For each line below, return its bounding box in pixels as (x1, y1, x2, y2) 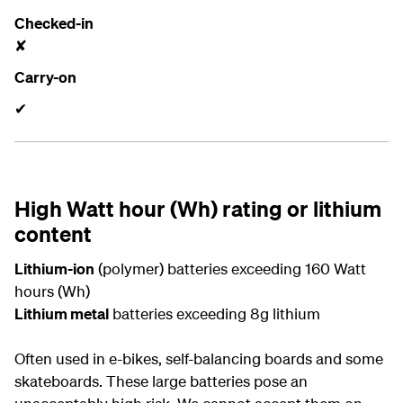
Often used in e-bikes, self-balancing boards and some (14, 349, 383, 368)
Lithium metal (14, 304, 109, 323)
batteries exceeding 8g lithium (109, 304, 320, 323)
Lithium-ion (14, 259, 94, 278)
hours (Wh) (14, 282, 90, 300)
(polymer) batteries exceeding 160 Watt (94, 259, 366, 278)
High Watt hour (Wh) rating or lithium (14, 195, 381, 222)
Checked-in (14, 13, 94, 32)
